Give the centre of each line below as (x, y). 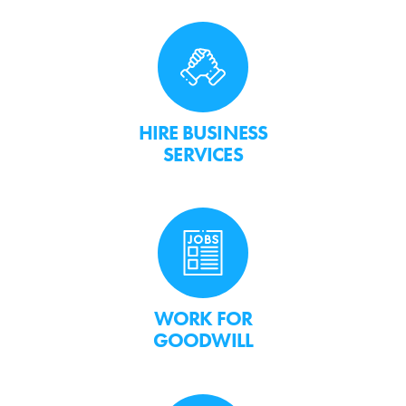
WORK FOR (203, 319)
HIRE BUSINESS (203, 132)
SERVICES (203, 154)
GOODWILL (203, 341)
